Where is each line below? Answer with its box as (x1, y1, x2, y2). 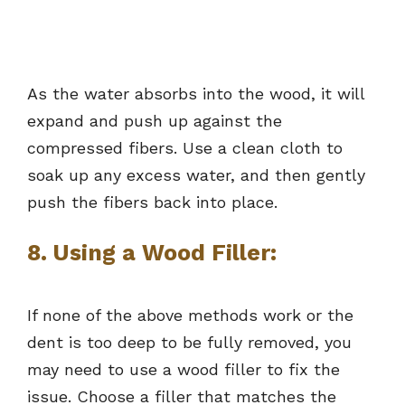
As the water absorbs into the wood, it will (27, 84, 364, 104)
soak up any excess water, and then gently (27, 165, 365, 185)
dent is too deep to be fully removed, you (27, 333, 352, 353)
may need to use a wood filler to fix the (27, 360, 340, 380)
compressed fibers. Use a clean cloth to (27, 138, 343, 158)
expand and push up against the (27, 111, 282, 131)
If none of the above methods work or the (27, 306, 353, 325)
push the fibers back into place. (27, 193, 278, 212)
